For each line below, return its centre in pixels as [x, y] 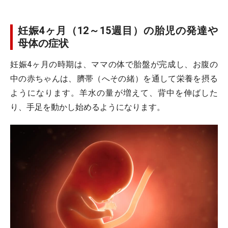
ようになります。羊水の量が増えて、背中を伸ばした [114, 93]
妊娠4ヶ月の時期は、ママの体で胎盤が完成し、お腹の [114, 64]
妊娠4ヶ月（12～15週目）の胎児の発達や [118, 31]
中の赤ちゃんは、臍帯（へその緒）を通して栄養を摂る [114, 79]
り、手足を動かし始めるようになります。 [88, 107]
